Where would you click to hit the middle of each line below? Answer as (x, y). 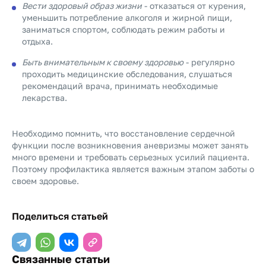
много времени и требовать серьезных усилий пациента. (131, 157)
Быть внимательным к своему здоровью (103, 62)
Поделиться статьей (60, 216)
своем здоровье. (45, 181)
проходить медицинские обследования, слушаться (127, 74)
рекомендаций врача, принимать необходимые (120, 86)
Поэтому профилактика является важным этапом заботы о (133, 169)
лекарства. (45, 98)
